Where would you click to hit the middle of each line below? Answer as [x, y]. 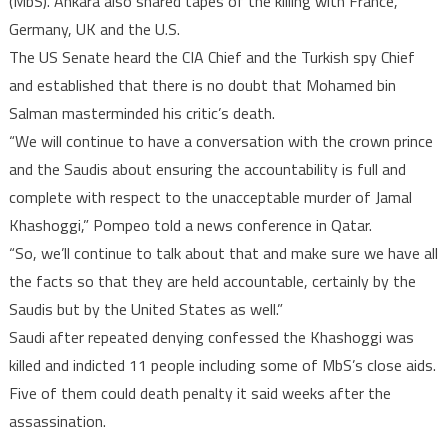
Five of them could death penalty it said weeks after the [199, 392]
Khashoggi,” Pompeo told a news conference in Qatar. [190, 224]
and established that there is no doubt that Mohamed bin [202, 84]
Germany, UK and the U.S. [94, 28]
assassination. [57, 420]
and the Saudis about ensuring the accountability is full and [207, 168]
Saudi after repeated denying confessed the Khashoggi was [211, 336]
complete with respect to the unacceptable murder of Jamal [210, 196]
